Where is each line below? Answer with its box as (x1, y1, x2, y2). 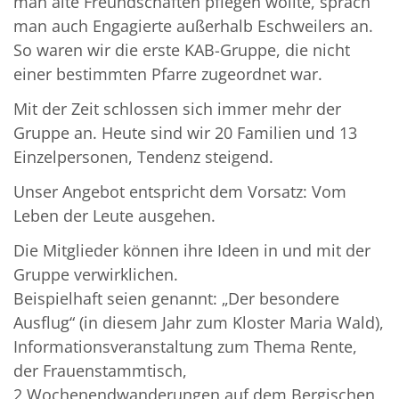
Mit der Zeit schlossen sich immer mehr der (13, 98, 341, 120)
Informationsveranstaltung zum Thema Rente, (13, 336, 357, 358)
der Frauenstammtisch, (13, 360, 187, 382)
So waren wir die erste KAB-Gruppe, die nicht (13, 39, 350, 61)
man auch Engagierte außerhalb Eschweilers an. (13, 15, 373, 37)
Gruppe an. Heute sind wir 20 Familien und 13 (13, 122, 357, 144)
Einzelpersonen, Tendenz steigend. (13, 146, 273, 168)
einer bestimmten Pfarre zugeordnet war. (13, 63, 322, 85)
